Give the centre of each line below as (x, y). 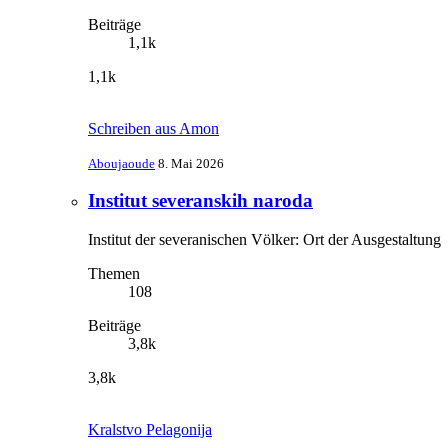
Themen (114, 274)
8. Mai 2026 (191, 163)
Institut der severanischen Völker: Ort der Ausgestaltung (264, 240)
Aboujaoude (121, 163)
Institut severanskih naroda (200, 201)
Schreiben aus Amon (153, 128)
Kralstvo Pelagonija (150, 430)
